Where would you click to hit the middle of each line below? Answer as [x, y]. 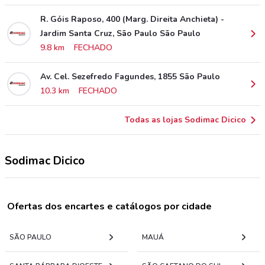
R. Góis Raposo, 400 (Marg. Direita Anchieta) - [132, 19]
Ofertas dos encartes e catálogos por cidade [109, 206]
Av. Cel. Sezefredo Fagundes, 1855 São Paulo [130, 77]
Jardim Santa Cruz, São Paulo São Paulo [120, 33]
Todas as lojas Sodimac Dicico [185, 120]
